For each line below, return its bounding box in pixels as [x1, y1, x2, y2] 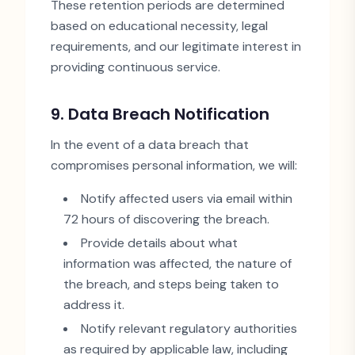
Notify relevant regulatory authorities [81, 320, 297, 337]
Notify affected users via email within [81, 190, 292, 207]
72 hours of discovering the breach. [63, 211, 269, 227]
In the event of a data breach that [51, 136, 249, 153]
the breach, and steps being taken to [63, 276, 279, 292]
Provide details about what [81, 235, 238, 251]
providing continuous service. [51, 59, 220, 75]
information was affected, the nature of [63, 255, 292, 272]
